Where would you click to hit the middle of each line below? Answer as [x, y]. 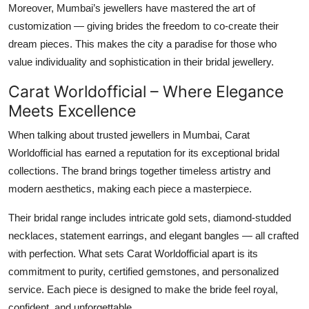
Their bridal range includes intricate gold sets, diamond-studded [150, 217]
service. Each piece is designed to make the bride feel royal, [143, 289]
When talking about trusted [69, 134]
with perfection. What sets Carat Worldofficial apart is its [133, 253]
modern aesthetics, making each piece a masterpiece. [130, 188]
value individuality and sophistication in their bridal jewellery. [141, 61]
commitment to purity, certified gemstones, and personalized [143, 271]
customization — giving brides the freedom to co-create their [143, 26]
